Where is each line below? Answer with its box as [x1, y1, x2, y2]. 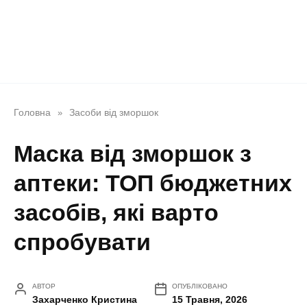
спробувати [14, 229, 151, 256]
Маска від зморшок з [14, 140, 251, 167]
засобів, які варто [14, 199, 219, 226]
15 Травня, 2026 [172, 295, 248, 306]
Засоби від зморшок [69, 106, 158, 118]
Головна [14, 106, 51, 118]
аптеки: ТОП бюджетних [14, 170, 292, 197]
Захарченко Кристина [32, 295, 138, 306]
